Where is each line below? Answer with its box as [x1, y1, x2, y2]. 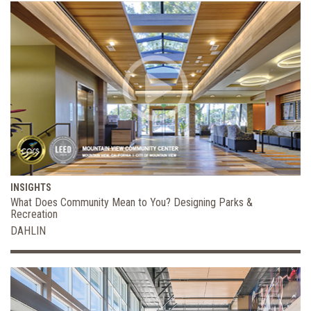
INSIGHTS [10, 181, 51, 193]
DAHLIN [10, 224, 46, 237]
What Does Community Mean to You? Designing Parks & [10, 195, 253, 209]
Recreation [10, 207, 58, 221]
